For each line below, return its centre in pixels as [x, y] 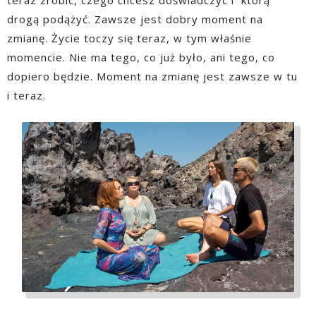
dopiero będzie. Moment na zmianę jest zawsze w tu [152, 76]
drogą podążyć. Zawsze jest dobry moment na [135, 19]
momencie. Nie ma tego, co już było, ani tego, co [141, 57]
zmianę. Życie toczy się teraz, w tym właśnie [129, 38]
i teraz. [26, 95]
